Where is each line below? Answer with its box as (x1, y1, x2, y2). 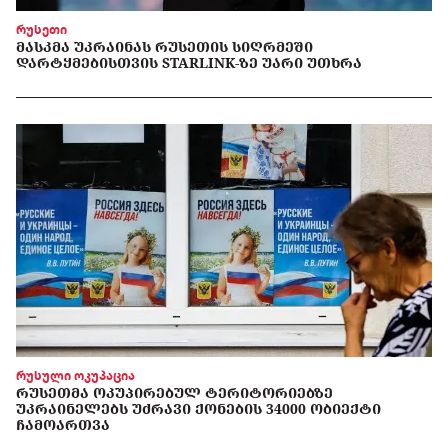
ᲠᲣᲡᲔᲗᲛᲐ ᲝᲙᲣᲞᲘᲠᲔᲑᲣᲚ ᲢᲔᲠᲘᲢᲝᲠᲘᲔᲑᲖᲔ (16, 382, 333, 402)
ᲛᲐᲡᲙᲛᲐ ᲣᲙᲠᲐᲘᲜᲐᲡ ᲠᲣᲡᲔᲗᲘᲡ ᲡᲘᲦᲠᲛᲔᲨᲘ (16, 37, 313, 57)
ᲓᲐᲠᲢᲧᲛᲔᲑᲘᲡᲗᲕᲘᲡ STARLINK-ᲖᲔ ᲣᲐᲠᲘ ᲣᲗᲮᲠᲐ (16, 53, 362, 73)
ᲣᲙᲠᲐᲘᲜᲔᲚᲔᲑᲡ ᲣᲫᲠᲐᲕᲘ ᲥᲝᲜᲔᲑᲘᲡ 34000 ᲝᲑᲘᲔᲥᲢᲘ (16, 398, 381, 418)
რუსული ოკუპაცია (16, 367, 135, 383)
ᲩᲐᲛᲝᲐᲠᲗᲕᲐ (16, 414, 110, 434)
